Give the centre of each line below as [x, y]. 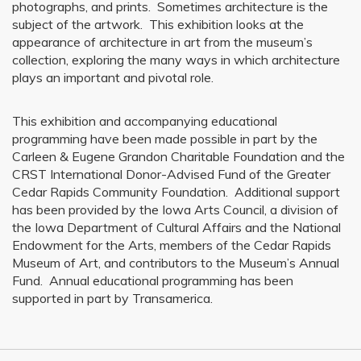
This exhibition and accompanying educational [145, 121]
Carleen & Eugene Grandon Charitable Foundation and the [178, 156]
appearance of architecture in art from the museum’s [162, 42]
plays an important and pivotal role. [116, 77]
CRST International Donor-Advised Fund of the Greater [171, 174]
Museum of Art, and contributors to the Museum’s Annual [176, 263]
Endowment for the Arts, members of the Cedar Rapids [172, 245]
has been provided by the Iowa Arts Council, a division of [175, 210]
